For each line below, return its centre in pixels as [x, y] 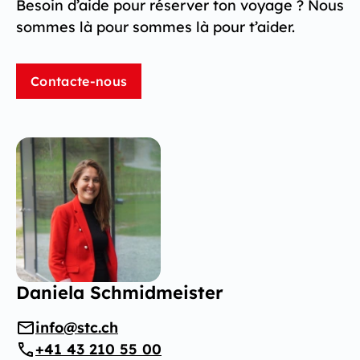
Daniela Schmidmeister [120, 293]
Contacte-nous [79, 82]
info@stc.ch [77, 328]
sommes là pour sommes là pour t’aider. [155, 27]
